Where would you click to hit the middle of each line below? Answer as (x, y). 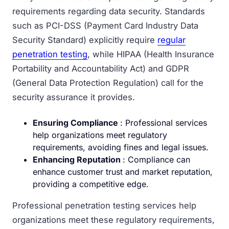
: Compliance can (156, 159)
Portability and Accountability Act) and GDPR (101, 68)
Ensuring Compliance (76, 122)
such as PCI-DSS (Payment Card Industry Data (105, 25)
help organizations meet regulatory (100, 135)
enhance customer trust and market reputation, (123, 171)
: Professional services (164, 122)
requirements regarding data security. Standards (109, 11)
